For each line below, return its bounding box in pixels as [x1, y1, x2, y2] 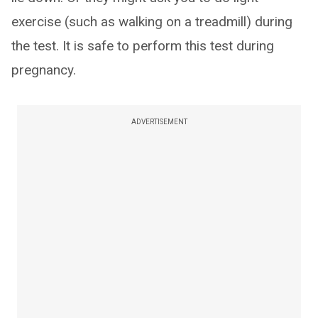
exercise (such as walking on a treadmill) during [11, 13, 292, 30]
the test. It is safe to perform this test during [11, 38, 274, 54]
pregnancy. [11, 62, 76, 78]
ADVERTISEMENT [131, 118, 187, 126]
